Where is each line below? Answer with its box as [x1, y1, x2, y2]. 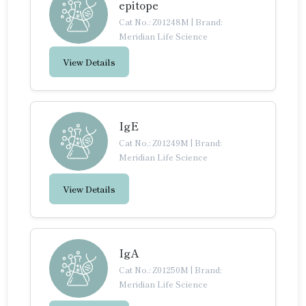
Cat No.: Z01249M [119, 136, 191, 148]
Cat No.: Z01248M [119, 16, 191, 27]
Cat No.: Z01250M [119, 263, 191, 275]
